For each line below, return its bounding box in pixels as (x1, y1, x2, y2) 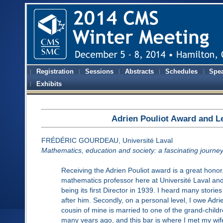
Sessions (85, 68, 114, 75)
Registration (36, 68, 74, 75)
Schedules (165, 68, 198, 75)
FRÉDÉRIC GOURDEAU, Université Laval (41, 136, 173, 144)
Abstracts (125, 68, 154, 75)
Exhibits (36, 80, 62, 88)
